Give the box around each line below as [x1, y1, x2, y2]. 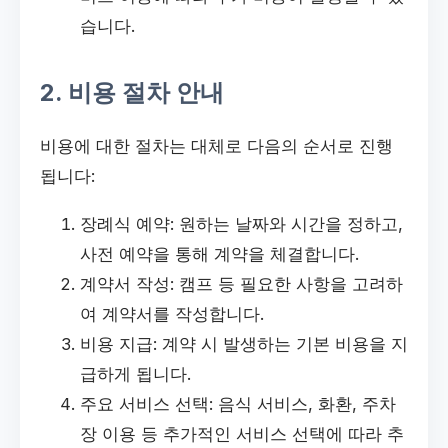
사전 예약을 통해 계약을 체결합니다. [80, 243, 359, 264]
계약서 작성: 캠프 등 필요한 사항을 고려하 [80, 273, 403, 294]
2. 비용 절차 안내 [40, 77, 224, 107]
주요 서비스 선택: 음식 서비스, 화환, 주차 [80, 393, 396, 414]
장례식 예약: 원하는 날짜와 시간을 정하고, [80, 213, 403, 234]
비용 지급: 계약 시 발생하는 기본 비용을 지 [80, 333, 408, 354]
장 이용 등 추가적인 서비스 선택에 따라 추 [80, 423, 404, 444]
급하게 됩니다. [80, 363, 191, 384]
